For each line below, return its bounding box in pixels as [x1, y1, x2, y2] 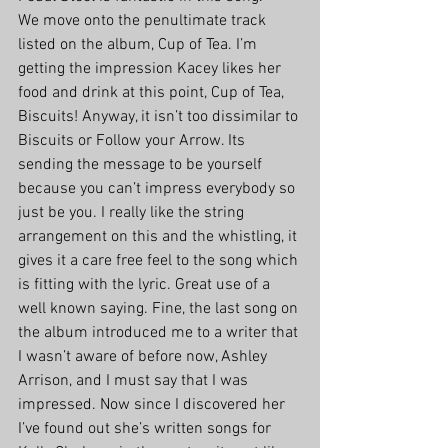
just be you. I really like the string [18, 203, 248, 224]
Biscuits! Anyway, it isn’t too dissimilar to [18, 107, 302, 128]
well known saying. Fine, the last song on [18, 299, 302, 320]
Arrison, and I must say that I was [18, 371, 252, 392]
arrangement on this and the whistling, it [18, 227, 301, 248]
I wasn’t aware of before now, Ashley [18, 347, 271, 368]
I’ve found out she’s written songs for [18, 419, 275, 440]
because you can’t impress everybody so [18, 179, 299, 200]
